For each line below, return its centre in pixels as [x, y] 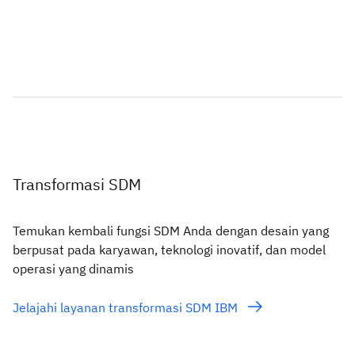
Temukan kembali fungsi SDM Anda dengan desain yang [171, 230]
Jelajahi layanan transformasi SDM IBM [127, 307]
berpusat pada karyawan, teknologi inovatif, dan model [169, 249]
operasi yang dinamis [73, 268]
